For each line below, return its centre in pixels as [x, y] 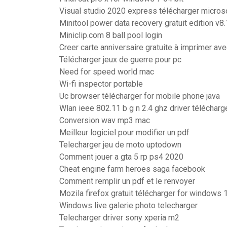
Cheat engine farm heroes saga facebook [132, 169]
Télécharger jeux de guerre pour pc [120, 60]
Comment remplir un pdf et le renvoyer [127, 181]
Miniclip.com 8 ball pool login [111, 35]
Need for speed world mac [107, 72]
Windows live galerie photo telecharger [128, 205]
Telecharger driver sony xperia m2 [119, 218]
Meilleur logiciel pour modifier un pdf [124, 133]
